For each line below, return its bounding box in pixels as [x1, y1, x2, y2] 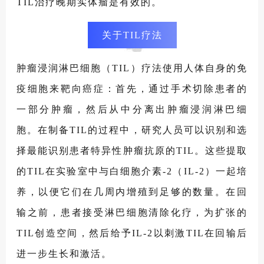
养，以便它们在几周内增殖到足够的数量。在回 [16, 187, 247, 197]
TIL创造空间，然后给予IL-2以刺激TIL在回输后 [16, 228, 247, 239]
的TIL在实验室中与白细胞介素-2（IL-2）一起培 [16, 166, 247, 177]
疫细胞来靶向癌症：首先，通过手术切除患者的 [16, 84, 247, 94]
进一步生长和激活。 [16, 249, 112, 259]
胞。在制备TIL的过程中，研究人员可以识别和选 [16, 125, 247, 136]
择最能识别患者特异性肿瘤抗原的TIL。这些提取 [16, 146, 247, 156]
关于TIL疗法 [101, 30, 163, 41]
